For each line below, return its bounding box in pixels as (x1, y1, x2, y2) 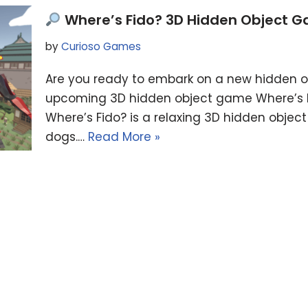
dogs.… (45, 129, 88, 146)
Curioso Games (61, 39, 141, 54)
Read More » (88, 129, 160, 146)
